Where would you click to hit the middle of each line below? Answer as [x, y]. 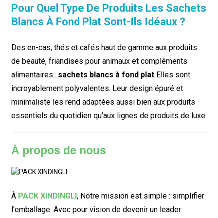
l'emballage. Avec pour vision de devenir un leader [96, 209]
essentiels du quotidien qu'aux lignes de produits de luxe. [109, 115]
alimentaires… [34, 74]
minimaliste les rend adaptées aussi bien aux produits [103, 102]
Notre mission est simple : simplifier [142, 196]
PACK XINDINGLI [47, 196]
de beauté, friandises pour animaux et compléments [99, 61]
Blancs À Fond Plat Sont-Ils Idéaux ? [98, 21]
